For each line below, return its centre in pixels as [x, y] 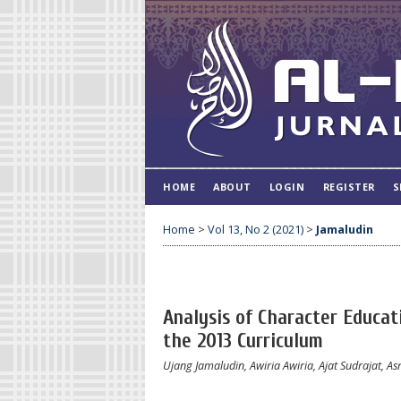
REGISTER [349, 187]
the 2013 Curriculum [243, 341]
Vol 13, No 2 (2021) [256, 229]
